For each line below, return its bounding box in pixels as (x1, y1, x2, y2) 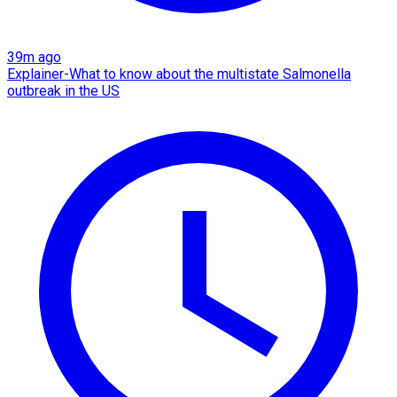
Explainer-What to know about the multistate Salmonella (7, 65, 351, 82)
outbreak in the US (7, 82, 120, 99)
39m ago (7, 48, 61, 66)
